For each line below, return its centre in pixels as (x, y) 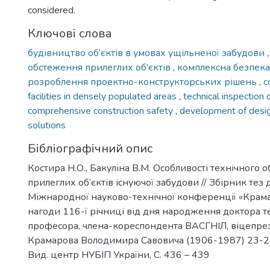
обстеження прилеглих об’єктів (100, 67)
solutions (47, 125)
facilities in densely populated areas (103, 96)
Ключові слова (70, 33)
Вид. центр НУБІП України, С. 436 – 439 (119, 255)
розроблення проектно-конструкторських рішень (143, 82)
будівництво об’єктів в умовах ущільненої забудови (147, 53)
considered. (52, 10)
